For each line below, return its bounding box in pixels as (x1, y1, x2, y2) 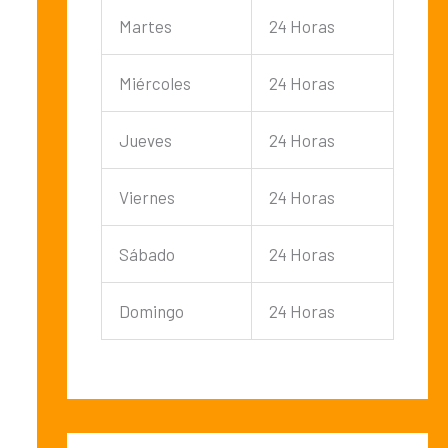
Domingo (118, 300, 184, 321)
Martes (118, 15, 172, 36)
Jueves (118, 129, 172, 150)
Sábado (118, 243, 175, 264)
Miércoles (118, 72, 191, 93)
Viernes (118, 186, 175, 207)
